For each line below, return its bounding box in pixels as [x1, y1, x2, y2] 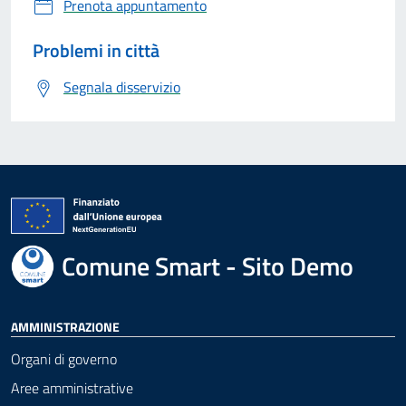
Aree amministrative [11, 376, 133, 399]
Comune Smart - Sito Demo [62, 246, 353, 285]
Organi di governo [11, 347, 117, 370]
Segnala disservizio [63, 75, 180, 98]
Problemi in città [33, 35, 159, 64]
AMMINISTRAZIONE [11, 316, 120, 336]
